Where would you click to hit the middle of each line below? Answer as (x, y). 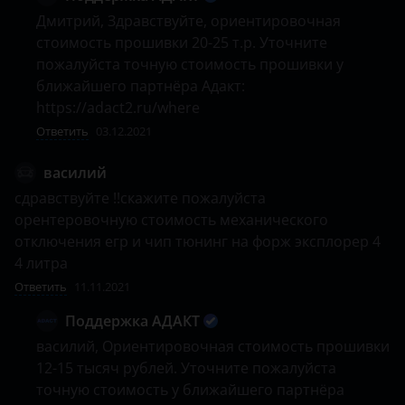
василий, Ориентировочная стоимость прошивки (213, 346)
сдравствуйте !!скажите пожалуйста (140, 198)
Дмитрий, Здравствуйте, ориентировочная (188, 21)
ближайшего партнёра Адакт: (141, 86)
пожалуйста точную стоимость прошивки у (190, 64)
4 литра (41, 263)
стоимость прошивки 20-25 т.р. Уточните (182, 42)
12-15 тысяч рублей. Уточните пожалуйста (186, 368)
